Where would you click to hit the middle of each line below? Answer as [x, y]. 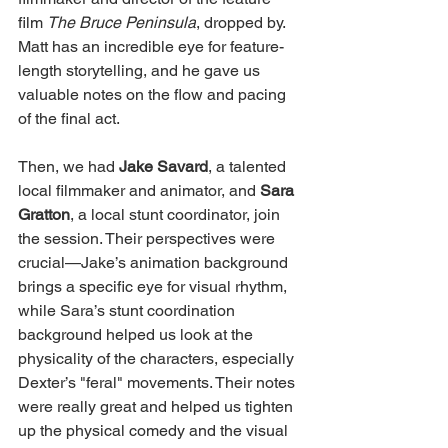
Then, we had [68, 166]
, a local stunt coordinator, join [177, 214]
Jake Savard [163, 166]
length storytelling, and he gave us [141, 70]
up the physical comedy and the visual [155, 430]
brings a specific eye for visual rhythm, [154, 286]
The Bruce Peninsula [121, 22]
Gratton [44, 214]
